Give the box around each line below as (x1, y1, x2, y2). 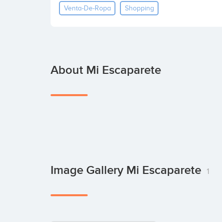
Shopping (124, 4, 154, 12)
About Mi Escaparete (51, 63, 161, 77)
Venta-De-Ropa (63, 4, 111, 12)
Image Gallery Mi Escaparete (51, 163, 204, 177)
